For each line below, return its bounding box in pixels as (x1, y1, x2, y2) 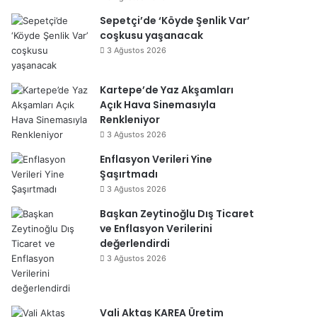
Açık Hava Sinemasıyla (100, 98, 216, 112)
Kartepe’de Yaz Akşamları (100, 83, 234, 97)
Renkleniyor (100, 113, 160, 127)
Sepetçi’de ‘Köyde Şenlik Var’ (100, 13, 250, 28)
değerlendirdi (100, 236, 170, 250)
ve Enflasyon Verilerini (100, 221, 212, 236)
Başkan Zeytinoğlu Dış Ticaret (100, 207, 254, 221)
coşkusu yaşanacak (100, 28, 203, 42)
